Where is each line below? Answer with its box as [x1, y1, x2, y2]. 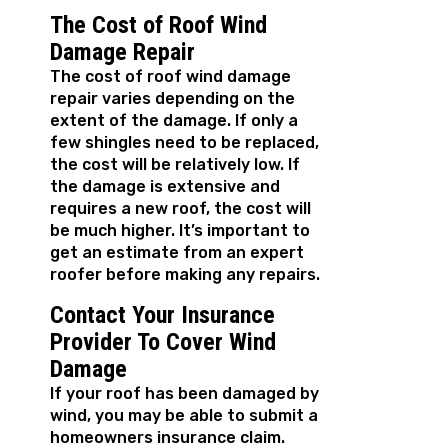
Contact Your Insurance [50, 301, 275, 330]
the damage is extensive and [50, 177, 280, 197]
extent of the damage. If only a [50, 111, 298, 131]
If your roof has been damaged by [50, 384, 319, 404]
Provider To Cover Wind [50, 328, 276, 357]
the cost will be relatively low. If [50, 155, 300, 175]
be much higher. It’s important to [50, 221, 310, 241]
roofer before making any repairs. [50, 265, 320, 285]
